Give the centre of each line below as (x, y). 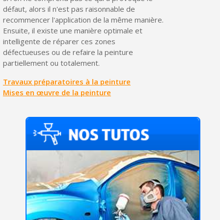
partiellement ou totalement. (51, 63)
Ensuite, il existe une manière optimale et (72, 30)
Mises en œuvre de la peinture (57, 92)
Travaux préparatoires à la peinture (67, 81)
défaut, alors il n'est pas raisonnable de (69, 9)
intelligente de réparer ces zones (59, 41)
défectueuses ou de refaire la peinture (68, 52)
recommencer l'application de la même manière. (83, 19)
